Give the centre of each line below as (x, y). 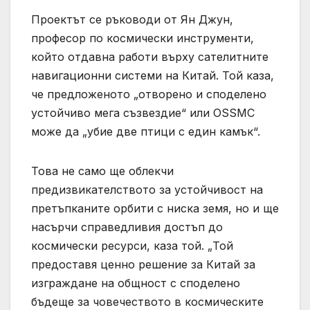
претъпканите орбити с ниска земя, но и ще (155, 209)
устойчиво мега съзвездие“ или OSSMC (143, 113)
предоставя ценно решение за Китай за (143, 265)
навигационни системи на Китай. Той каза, (153, 76)
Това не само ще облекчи (102, 171)
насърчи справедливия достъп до (127, 227)
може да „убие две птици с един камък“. (146, 132)
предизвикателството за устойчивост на (147, 190)
